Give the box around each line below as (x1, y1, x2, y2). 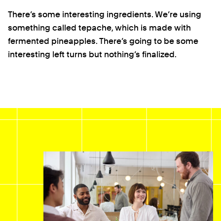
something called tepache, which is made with (8, 22, 191, 33)
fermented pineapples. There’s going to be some (8, 36, 198, 46)
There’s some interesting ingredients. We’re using (8, 9, 201, 19)
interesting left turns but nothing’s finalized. (8, 49, 177, 59)
